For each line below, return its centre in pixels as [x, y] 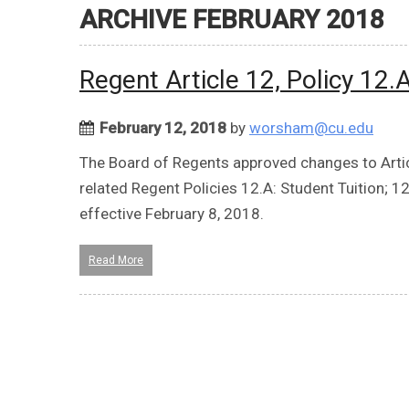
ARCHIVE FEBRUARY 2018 [232, 19]
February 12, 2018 [163, 127]
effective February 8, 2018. [172, 213]
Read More [116, 260]
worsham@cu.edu [311, 127]
